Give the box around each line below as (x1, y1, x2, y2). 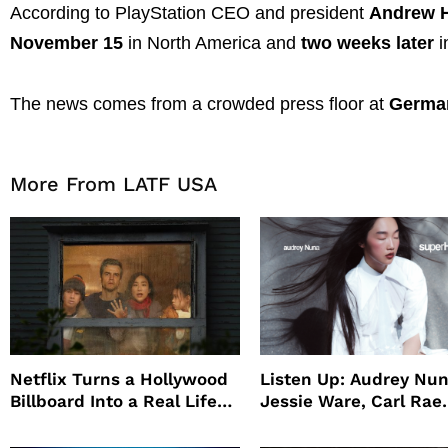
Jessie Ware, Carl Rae (260, 390, 443, 411)
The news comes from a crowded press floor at (10, 94, 389, 115)
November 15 (10, 32, 123, 53)
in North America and (123, 32, 301, 53)
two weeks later (301, 32, 434, 53)
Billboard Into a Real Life (10, 390, 217, 411)
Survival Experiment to (10, 412, 202, 433)
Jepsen (260, 412, 322, 433)
